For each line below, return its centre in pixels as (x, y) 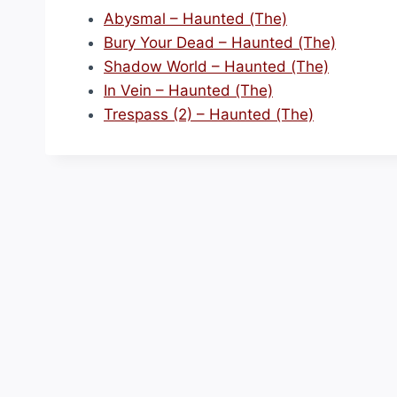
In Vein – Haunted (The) (188, 90)
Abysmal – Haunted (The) (195, 19)
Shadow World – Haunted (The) (216, 66)
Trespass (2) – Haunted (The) (209, 114)
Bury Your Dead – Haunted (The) (220, 43)
